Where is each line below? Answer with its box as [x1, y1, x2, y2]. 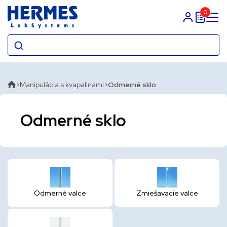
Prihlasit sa [182, 16, 218, 26]
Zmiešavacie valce [136, 188, 198, 198]
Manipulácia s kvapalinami [20, 80, 104, 89]
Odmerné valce [34, 188, 86, 198]
